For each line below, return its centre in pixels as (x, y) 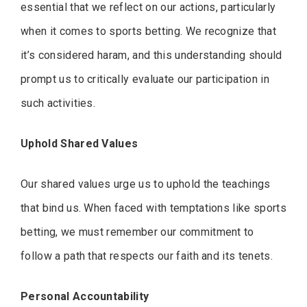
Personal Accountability (85, 297)
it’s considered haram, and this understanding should (151, 56)
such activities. (58, 103)
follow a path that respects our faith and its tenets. (147, 256)
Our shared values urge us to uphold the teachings (146, 184)
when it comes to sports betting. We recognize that (149, 32)
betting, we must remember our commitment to (137, 232)
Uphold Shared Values (79, 144)
